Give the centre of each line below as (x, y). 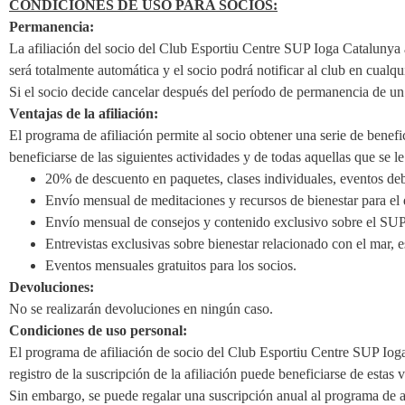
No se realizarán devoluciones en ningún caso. (141, 309)
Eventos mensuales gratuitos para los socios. (174, 265)
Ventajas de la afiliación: (84, 113)
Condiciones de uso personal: (98, 330)
